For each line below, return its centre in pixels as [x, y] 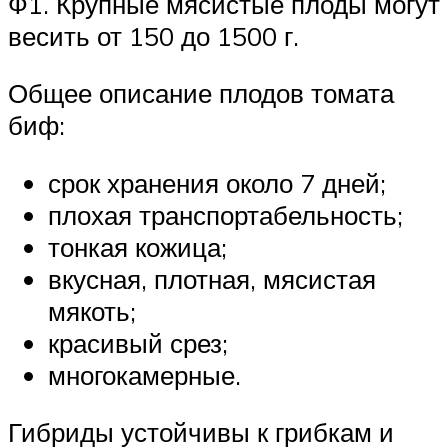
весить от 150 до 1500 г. [153, 35]
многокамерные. [144, 374]
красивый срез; [138, 342]
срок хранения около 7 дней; [217, 182]
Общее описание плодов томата [201, 93]
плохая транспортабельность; [225, 214]
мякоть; [92, 310]
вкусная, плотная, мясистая [212, 278]
